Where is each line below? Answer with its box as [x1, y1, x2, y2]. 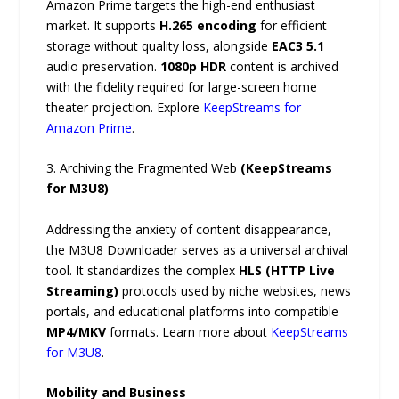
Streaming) [46, 281, 119, 299]
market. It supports [46, 16, 160, 34]
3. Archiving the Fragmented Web [46, 159, 241, 177]
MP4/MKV [46, 322, 110, 340]
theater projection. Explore [46, 98, 204, 116]
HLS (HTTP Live [239, 261, 336, 279]
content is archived [230, 57, 339, 75]
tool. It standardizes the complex [46, 261, 240, 279]
